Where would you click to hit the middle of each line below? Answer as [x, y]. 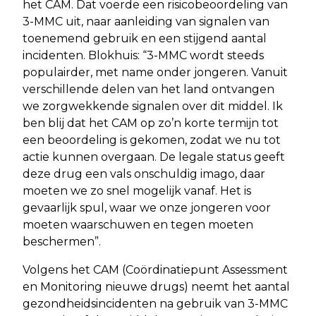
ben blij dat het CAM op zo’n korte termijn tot [151, 123]
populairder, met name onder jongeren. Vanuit [155, 72]
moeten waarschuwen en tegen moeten [138, 224]
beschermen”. [62, 241]
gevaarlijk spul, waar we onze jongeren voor [147, 207]
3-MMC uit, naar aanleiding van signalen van [146, 21]
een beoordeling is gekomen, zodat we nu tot [152, 140]
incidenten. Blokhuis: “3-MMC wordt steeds [143, 55]
